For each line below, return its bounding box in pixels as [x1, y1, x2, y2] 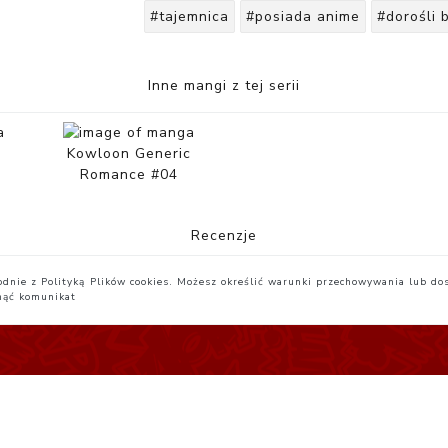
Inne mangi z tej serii [148, 76, 300, 96]
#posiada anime [246, 7, 360, 27]
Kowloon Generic [67, 144, 191, 164]
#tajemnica [150, 7, 229, 27]
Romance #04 [80, 165, 178, 185]
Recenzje [191, 226, 257, 246]
